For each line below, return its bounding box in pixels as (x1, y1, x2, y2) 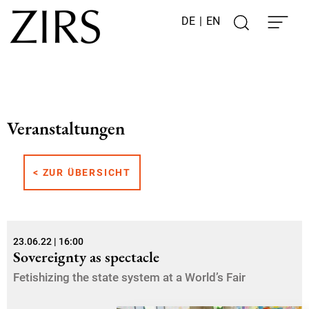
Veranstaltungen (7, 117, 125, 140)
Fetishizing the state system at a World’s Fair (13, 270, 246, 284)
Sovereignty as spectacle (13, 247, 159, 267)
